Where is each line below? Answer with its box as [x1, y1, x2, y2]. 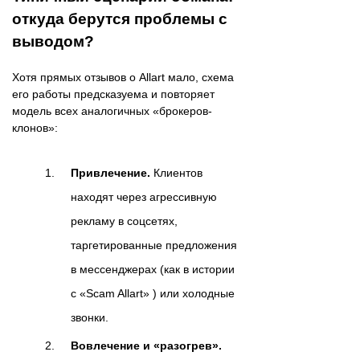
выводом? [12, 33, 94, 51]
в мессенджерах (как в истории [71, 263, 235, 276]
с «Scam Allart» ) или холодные [71, 287, 235, 301]
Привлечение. [71, 166, 150, 180]
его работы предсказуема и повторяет [12, 88, 215, 101]
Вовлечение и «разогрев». [71, 339, 222, 353]
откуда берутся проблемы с [12, 10, 227, 28]
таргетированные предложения [71, 239, 237, 252]
